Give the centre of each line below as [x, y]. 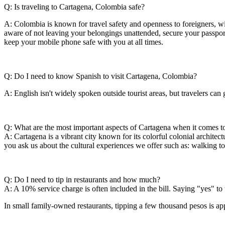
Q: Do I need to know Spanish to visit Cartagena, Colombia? [101, 76]
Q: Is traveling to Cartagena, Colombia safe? [75, 7]
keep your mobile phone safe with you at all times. [85, 42]
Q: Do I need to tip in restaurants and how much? [82, 180]
